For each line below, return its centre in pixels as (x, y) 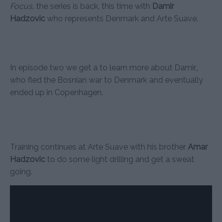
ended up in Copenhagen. (56, 92)
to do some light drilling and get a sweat (121, 159)
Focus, (22, 6)
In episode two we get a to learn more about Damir (103, 67)
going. (21, 171)
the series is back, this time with (92, 6)
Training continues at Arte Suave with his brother (99, 147)
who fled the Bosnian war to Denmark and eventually (107, 80)
